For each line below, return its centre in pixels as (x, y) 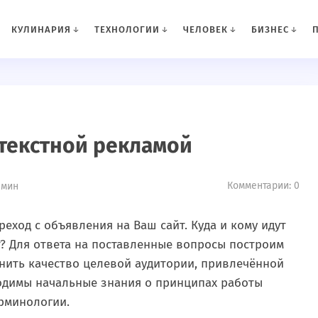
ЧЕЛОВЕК (205, 29)
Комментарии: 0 (263, 186)
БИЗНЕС (270, 29)
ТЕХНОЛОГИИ (127, 29)
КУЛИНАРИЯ (41, 29)
